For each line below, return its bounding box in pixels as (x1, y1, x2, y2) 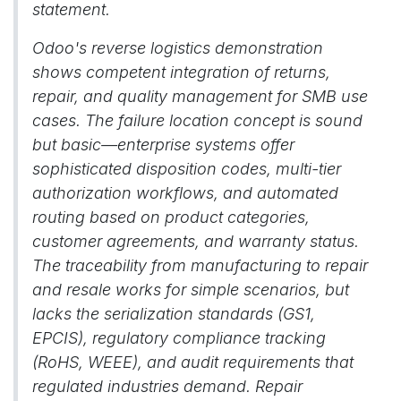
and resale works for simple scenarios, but (32, 280, 349, 299)
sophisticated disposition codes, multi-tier (32, 159, 341, 178)
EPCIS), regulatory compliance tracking (32, 328, 326, 347)
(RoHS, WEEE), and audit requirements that (32, 353, 354, 371)
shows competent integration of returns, (32, 63, 330, 81)
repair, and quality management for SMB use (32, 87, 368, 106)
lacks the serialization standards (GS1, (32, 304, 315, 323)
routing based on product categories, (32, 208, 310, 226)
